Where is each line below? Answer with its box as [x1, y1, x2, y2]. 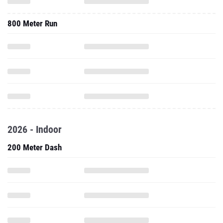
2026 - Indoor [7, 123, 62, 135]
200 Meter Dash [7, 142, 62, 152]
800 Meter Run [7, 18, 57, 28]
